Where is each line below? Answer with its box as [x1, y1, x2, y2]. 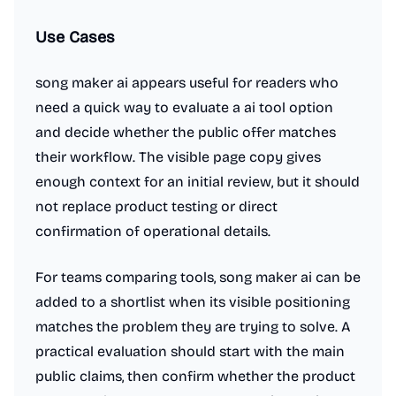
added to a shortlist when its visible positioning [35, 293, 350, 310]
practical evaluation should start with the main [35, 343, 345, 360]
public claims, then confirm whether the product [35, 368, 355, 385]
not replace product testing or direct [35, 198, 278, 215]
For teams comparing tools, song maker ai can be [35, 269, 361, 286]
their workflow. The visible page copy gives [35, 148, 321, 165]
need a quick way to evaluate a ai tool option [35, 99, 333, 116]
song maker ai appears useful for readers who [35, 74, 339, 91]
